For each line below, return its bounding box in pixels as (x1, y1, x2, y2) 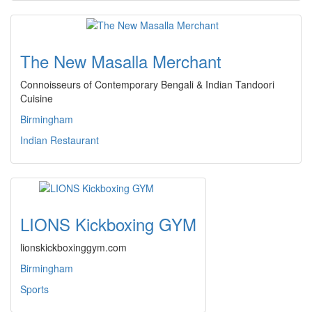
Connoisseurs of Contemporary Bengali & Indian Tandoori (20, 77, 274, 91)
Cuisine (20, 91, 53, 105)
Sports (20, 282, 49, 296)
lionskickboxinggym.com (20, 240, 127, 254)
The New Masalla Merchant (20, 49, 221, 73)
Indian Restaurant (20, 133, 99, 147)
